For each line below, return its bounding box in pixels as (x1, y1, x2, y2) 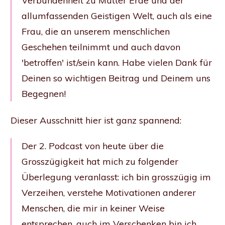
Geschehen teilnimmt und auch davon (22, 41, 180, 53)
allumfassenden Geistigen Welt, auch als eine (22, 10, 212, 22)
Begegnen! (22, 87, 66, 99)
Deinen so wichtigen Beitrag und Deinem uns (22, 72, 210, 84)
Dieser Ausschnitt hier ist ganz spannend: (11, 114, 181, 126)
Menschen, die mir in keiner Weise (22, 202, 165, 214)
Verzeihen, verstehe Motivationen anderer (22, 186, 196, 198)
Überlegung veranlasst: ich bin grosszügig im (22, 171, 211, 183)
